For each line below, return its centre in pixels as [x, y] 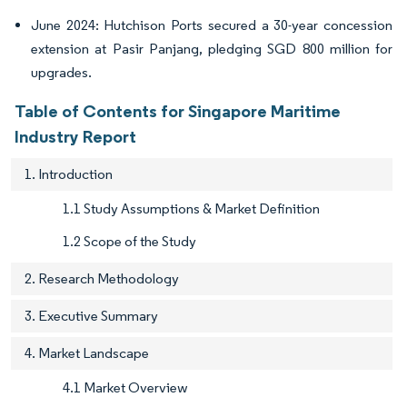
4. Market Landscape [87, 353]
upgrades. [61, 73]
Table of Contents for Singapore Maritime [178, 111]
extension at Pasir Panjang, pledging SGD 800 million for [212, 49]
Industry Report [75, 137]
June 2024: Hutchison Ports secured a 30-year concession [212, 25]
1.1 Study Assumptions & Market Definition [191, 209]
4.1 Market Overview [125, 388]
